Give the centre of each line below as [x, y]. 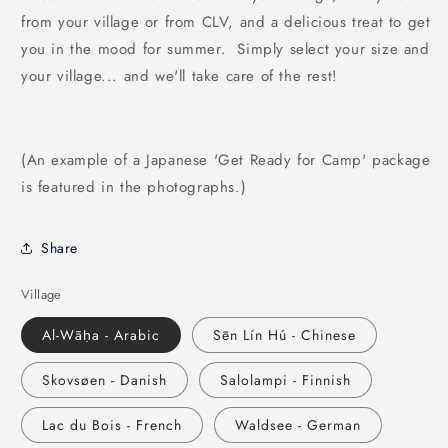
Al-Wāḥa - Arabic [101, 335]
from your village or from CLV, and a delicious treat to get [226, 22]
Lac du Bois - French [112, 425]
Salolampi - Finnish [285, 380]
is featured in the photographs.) [134, 187]
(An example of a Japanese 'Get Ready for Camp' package [226, 160]
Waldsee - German [297, 425]
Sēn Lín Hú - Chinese [284, 335]
